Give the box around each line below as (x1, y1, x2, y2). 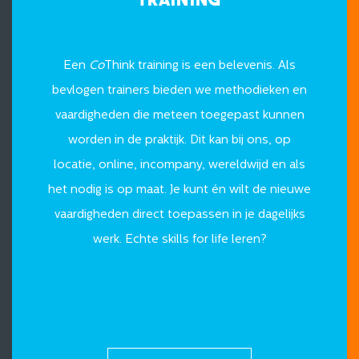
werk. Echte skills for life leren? (92, 234, 267, 247)
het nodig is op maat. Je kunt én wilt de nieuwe (48, 184, 311, 197)
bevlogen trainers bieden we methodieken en (52, 85, 307, 98)
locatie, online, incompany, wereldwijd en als (54, 159, 305, 172)
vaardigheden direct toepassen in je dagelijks (54, 209, 305, 222)
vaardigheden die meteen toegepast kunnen (54, 110, 305, 123)
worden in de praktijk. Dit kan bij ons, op (68, 135, 291, 147)
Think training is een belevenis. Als (104, 60, 296, 73)
